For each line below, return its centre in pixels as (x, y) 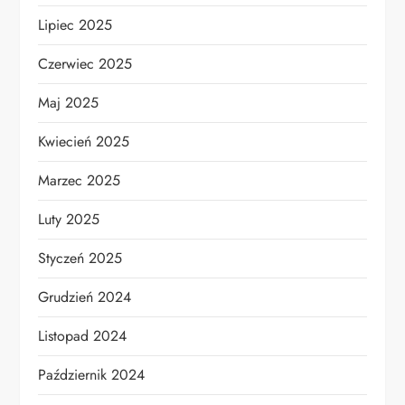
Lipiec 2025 (75, 25)
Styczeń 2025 (80, 259)
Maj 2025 (69, 103)
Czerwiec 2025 (85, 64)
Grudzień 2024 (85, 297)
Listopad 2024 (83, 336)
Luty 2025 (69, 220)
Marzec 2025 (80, 181)
